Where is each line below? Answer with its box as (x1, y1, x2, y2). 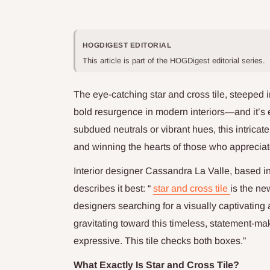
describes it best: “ (74, 183, 153, 194)
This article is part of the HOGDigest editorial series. (83, 56, 268, 66)
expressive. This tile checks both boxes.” (74, 236, 246, 246)
